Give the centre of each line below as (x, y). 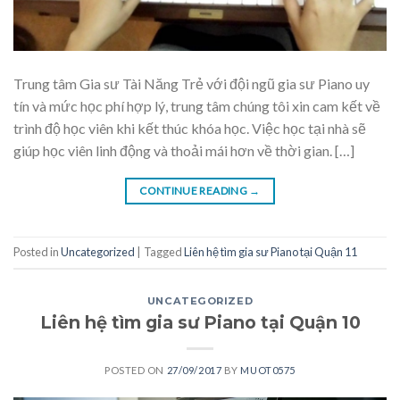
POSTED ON (136, 370)
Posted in (37, 252)
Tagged (164, 252)
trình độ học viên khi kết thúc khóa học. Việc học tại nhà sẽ (190, 128)
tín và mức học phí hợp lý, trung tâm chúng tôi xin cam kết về (197, 105)
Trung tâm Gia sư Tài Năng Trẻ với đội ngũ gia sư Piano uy (192, 83)
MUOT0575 (268, 370)
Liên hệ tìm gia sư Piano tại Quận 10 (200, 322)
